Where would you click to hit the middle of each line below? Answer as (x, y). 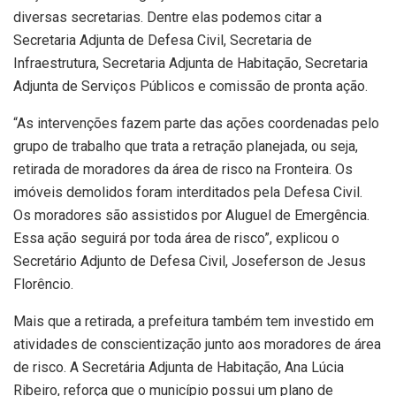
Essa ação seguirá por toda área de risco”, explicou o (176, 238)
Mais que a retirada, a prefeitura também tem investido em (194, 321)
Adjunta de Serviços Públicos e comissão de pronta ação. (190, 86)
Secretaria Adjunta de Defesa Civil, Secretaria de (163, 40)
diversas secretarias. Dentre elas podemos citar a (168, 17)
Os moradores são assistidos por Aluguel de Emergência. (191, 215)
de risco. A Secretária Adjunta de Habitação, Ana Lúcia (179, 367)
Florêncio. (43, 284)
